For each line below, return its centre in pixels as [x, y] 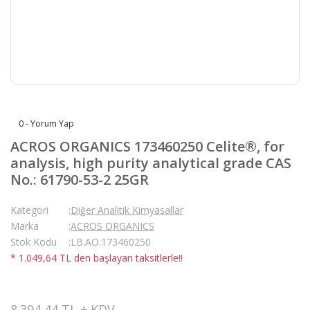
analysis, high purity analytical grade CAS [151, 163]
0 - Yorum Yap [46, 124]
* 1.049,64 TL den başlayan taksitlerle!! [97, 258]
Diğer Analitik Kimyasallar [127, 210]
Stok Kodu [34, 242]
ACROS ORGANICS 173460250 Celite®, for [147, 146]
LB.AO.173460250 [110, 242]
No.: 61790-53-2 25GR [80, 180]
